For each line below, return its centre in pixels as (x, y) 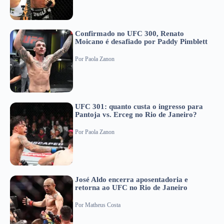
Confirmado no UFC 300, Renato (129, 34)
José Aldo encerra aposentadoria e (131, 180)
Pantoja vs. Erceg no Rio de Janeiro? (136, 115)
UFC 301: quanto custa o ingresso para (139, 107)
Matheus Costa (103, 205)
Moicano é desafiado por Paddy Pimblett (141, 42)
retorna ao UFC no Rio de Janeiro (131, 188)
